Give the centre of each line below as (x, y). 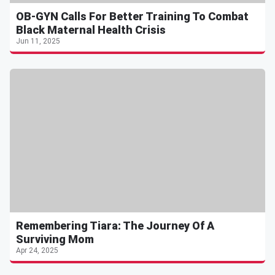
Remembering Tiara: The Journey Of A (115, 226)
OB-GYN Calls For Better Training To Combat (132, 17)
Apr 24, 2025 (37, 251)
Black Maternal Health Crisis (91, 30)
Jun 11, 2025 (38, 41)
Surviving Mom (55, 239)
